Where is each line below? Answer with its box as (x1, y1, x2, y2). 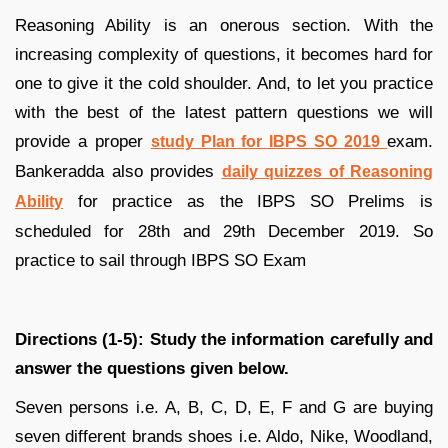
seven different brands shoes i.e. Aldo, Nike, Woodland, (15, 426, 433, 446)
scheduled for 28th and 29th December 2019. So (15, 221, 433, 241)
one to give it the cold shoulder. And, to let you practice (15, 73, 433, 93)
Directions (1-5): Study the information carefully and (15, 329, 433, 349)
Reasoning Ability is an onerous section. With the (15, 15, 433, 35)
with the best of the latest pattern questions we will (15, 102, 433, 122)
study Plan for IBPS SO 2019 (150, 132, 388, 150)
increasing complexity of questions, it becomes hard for (15, 44, 433, 64)
